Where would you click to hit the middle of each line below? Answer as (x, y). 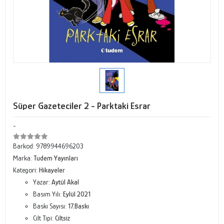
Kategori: (26, 170)
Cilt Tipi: (44, 218)
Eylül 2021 (77, 194)
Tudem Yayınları (56, 158)
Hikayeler (52, 170)
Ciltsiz (62, 218)
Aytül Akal (65, 182)
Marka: (23, 158)
